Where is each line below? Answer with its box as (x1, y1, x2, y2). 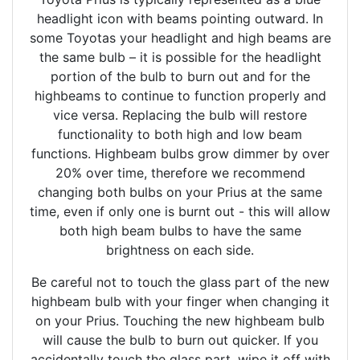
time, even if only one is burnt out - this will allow (30, 203, 330, 220)
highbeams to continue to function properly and (34, 88, 326, 104)
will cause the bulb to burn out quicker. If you (42, 332, 318, 349)
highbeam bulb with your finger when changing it (31, 293, 329, 310)
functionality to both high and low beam (58, 126, 302, 143)
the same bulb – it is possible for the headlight (39, 49, 321, 66)
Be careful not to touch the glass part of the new (31, 274, 329, 291)
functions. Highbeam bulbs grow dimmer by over (31, 145, 329, 162)
